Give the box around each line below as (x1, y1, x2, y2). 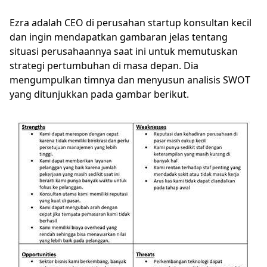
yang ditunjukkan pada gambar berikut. (10, 88, 191, 101)
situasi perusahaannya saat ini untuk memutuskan (10, 45, 238, 58)
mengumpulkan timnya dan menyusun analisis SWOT (10, 73, 250, 86)
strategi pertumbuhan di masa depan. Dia (10, 59, 198, 72)
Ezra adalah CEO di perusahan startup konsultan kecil (10, 16, 252, 29)
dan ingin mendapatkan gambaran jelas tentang (10, 30, 228, 44)
